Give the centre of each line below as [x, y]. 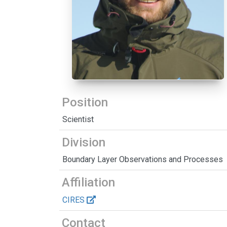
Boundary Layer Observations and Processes [143, 160]
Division [84, 143]
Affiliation [88, 183]
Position [85, 103]
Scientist [78, 120]
